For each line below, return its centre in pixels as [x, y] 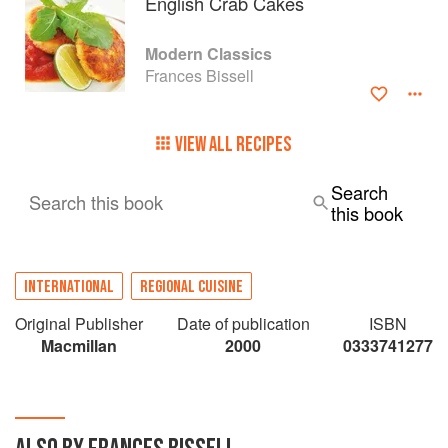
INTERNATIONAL [69, 286]
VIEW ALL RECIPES [233, 144]
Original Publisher [79, 323]
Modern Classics [208, 53]
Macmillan [79, 345]
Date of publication [243, 323]
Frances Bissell [199, 75]
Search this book [96, 201]
